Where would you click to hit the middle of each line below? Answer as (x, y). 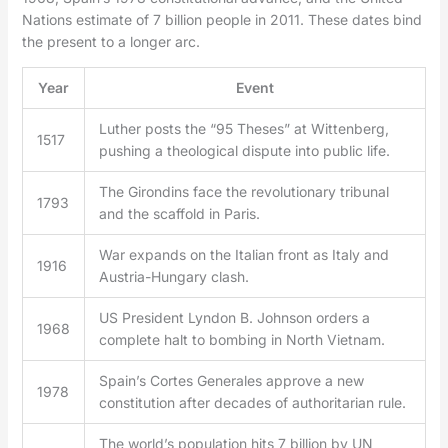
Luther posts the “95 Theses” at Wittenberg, (243, 128)
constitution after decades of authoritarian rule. (252, 402)
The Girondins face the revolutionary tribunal (243, 191)
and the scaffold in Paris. (179, 213)
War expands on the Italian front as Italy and (243, 254)
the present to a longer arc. (110, 41)
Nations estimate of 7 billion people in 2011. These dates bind (221, 19)
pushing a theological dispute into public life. (244, 150)
